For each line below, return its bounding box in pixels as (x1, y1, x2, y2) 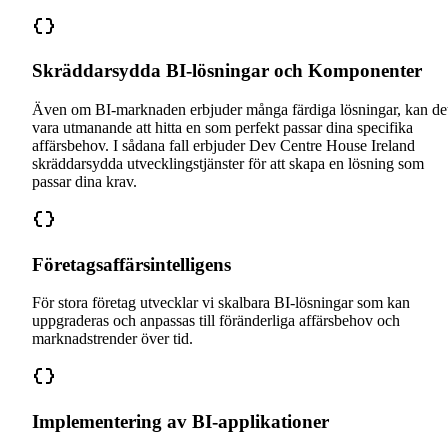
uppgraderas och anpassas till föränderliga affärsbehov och (32, 312, 400, 330)
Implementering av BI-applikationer (32, 411, 329, 433)
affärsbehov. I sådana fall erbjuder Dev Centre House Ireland (32, 137, 415, 154)
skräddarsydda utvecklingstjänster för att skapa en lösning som (32, 155, 424, 172)
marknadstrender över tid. (32, 330, 193, 348)
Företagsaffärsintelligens (32, 253, 231, 275)
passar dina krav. (32, 173, 137, 190)
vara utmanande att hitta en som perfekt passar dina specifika (32, 119, 413, 136)
